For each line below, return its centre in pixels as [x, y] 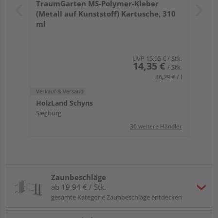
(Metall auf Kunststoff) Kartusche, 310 [106, 13]
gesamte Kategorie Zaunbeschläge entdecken [117, 197]
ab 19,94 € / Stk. [79, 187]
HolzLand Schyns [64, 103]
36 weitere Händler [156, 126]
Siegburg [49, 113]
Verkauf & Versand [60, 91]
